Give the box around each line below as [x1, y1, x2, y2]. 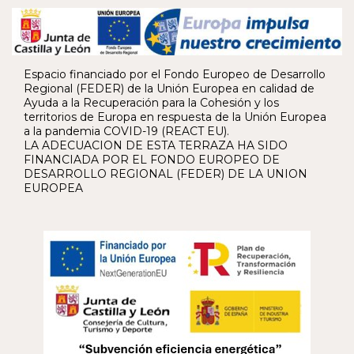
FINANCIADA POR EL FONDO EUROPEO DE [24, 152, 280, 167]
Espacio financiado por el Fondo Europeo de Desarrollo [24, 66, 326, 81]
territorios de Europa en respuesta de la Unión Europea [24, 109, 326, 124]
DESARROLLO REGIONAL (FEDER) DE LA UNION [24, 166, 307, 181]
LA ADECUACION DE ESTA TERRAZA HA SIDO [24, 137, 288, 153]
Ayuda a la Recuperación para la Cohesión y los [24, 95, 279, 110]
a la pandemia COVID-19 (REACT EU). [24, 123, 229, 138]
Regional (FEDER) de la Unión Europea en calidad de [24, 81, 314, 96]
